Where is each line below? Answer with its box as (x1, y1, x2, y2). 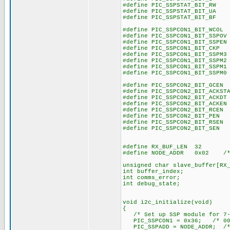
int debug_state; (122, 181, 180, 187)
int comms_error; (122, 175, 180, 181)
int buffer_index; (122, 168, 184, 175)
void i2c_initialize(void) (122, 199, 213, 205)
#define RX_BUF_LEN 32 (122, 144, 202, 150)
